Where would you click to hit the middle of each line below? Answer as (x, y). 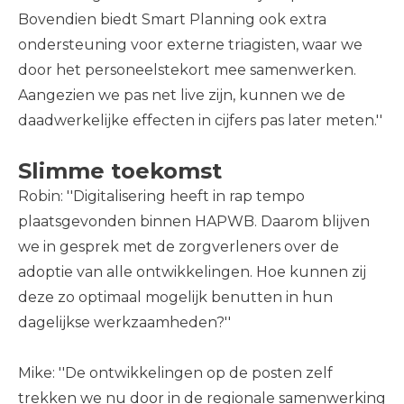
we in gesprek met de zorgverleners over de (179, 247)
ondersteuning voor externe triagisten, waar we (190, 45)
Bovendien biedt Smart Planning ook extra (172, 19)
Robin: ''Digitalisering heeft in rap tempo (161, 196)
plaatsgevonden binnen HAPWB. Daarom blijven (194, 221)
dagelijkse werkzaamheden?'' (124, 322)
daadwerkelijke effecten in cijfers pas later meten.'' (200, 120)
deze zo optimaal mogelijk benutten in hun (175, 297)
